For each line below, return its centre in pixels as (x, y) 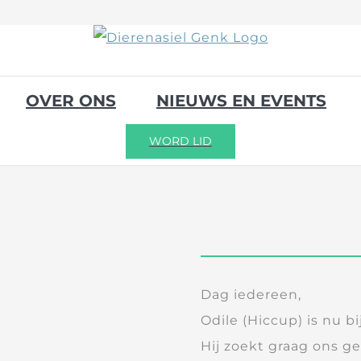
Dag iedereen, (251, 295)
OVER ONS (71, 101)
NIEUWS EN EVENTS (241, 101)
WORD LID (180, 141)
